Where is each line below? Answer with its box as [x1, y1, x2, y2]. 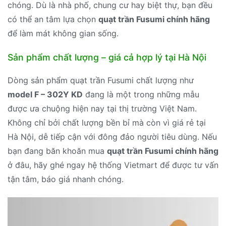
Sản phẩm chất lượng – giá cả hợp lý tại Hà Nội [8, 51, 206, 63]
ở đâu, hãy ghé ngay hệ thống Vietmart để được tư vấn [8, 159, 218, 170]
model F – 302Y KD [8, 89, 83, 99]
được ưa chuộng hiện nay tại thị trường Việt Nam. [8, 103, 197, 114]
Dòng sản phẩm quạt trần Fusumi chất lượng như [8, 75, 194, 85]
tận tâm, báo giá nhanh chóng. [8, 174, 124, 184]
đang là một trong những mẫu [83, 89, 199, 99]
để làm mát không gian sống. [8, 28, 119, 39]
